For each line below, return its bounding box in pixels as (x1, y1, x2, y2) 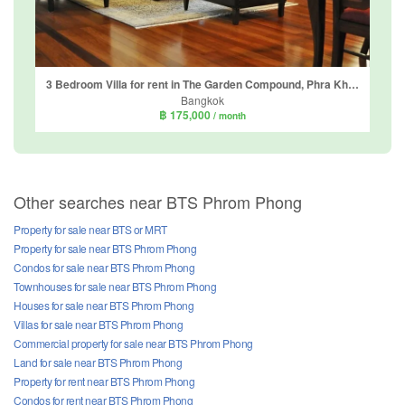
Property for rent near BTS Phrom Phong (14, 373, 194, 390)
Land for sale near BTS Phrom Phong (14, 354, 182, 371)
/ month (213, 108, 246, 122)
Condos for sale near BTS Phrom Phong (14, 259, 194, 276)
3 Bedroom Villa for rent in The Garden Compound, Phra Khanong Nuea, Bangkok (348, 75, 359, 92)
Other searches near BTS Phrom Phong (14, 190, 302, 214)
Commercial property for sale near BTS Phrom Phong (14, 335, 253, 352)
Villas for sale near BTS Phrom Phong (14, 316, 183, 333)
